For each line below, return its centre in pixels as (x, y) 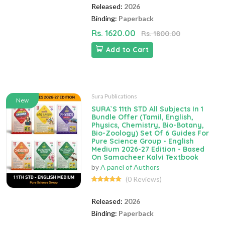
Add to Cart (127, 50)
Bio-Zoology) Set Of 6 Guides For (150, 133)
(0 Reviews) (144, 179)
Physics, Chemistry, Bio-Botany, (148, 125)
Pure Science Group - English (143, 141)
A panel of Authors (130, 167)
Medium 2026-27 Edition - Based (148, 149)
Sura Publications (114, 96)
